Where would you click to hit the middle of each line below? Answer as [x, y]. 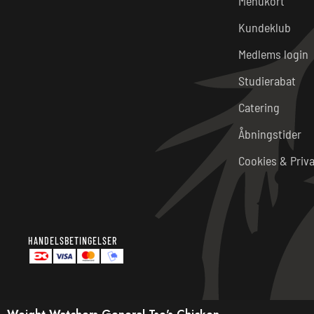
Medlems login [273, 54]
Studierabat [267, 80]
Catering [259, 107]
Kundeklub [265, 27]
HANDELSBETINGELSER [73, 240]
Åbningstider [270, 134]
